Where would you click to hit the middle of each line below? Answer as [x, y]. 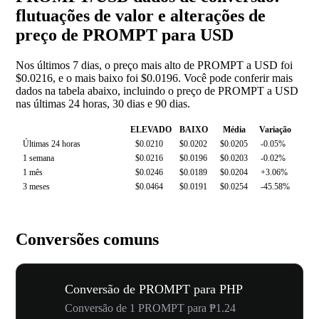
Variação [275, 130]
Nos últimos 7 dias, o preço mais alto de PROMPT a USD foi [154, 66]
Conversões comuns [87, 240]
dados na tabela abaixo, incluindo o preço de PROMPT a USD [157, 91]
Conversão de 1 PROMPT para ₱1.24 [150, 308]
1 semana [38, 158]
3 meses [36, 187]
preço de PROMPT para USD [125, 35]
